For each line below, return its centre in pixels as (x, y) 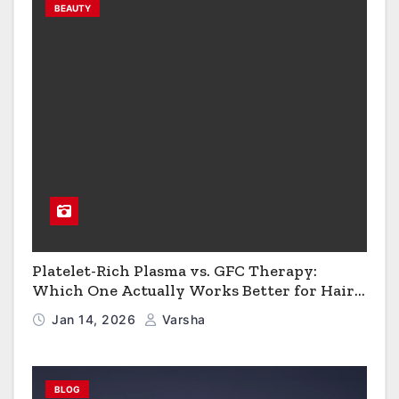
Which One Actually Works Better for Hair (193, 291)
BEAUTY (73, 8)
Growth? (66, 310)
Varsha (182, 320)
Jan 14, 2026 (96, 320)
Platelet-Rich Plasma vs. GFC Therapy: (175, 271)
